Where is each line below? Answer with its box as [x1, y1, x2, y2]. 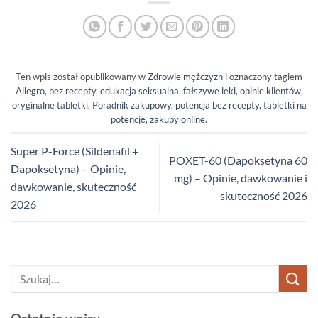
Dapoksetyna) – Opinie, [11, 162, 126, 176]
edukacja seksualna [99, 85, 179, 97]
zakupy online [150, 114, 205, 126]
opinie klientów [239, 85, 301, 97]
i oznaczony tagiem [223, 71, 302, 83]
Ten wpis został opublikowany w [16, 71, 148, 83]
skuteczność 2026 [220, 188, 307, 202]
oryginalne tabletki [11, 99, 88, 111]
